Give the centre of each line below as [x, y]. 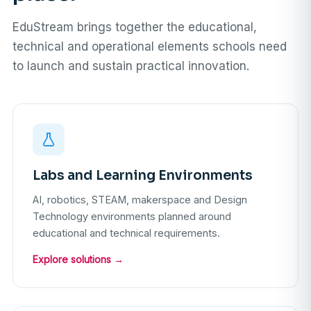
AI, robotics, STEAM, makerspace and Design [140, 200]
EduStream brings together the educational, [135, 27]
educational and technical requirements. [126, 233]
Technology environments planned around [132, 217]
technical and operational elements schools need [150, 47]
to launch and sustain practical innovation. [131, 66]
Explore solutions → [78, 260]
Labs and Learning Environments [143, 176]
